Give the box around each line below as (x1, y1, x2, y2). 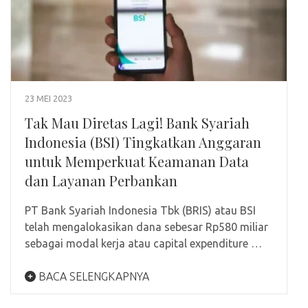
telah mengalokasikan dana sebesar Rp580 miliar (25, 221, 268, 234)
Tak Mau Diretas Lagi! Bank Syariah (25, 113, 250, 133)
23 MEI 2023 (25, 93, 72, 104)
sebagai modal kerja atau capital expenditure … (25, 237, 262, 250)
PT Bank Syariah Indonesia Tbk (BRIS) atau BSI (25, 204, 256, 217)
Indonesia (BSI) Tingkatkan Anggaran (25, 133, 261, 152)
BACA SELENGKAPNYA (36, 270, 149, 283)
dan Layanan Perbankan (25, 171, 177, 190)
